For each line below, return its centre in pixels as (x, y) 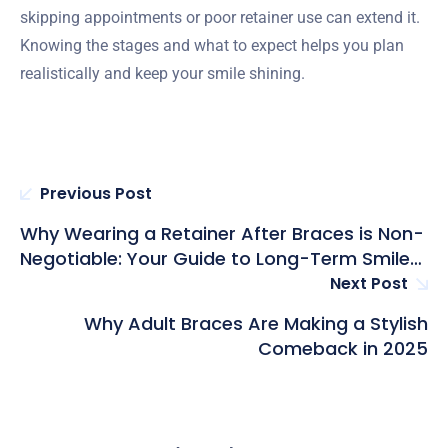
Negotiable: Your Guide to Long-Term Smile (215, 258)
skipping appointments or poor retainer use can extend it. (220, 17)
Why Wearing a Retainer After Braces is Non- (222, 233)
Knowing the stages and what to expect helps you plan (212, 45)
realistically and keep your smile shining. (162, 73)
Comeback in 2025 (343, 348)
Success (57, 283)
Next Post (369, 283)
